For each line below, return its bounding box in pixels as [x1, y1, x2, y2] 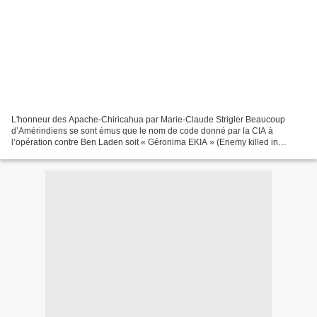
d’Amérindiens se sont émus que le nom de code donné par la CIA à [11, 125, 273, 136]
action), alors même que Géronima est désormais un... [11, 148, 219, 158]
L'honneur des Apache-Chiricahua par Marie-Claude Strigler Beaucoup [11, 114, 285, 125]
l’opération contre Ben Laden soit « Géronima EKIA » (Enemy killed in [11, 137, 278, 147]
